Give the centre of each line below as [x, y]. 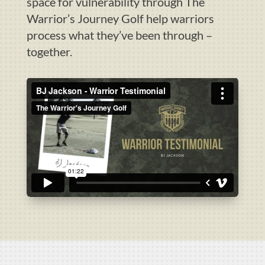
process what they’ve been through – [120, 35]
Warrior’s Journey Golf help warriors [120, 18]
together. [49, 51]
